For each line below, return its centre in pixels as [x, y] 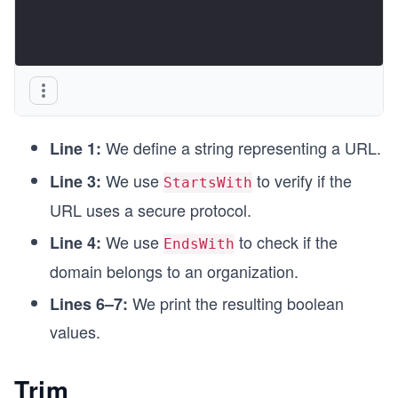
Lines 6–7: [89, 303]
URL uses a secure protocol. [151, 209]
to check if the [286, 241]
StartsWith [208, 182]
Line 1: [76, 148]
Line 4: [76, 242]
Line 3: [76, 181]
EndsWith [199, 243]
